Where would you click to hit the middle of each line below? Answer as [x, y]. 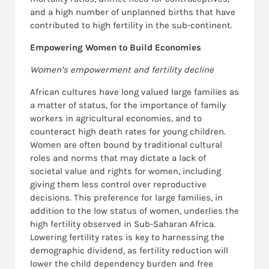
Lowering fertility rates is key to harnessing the [127, 237]
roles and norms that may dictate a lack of [118, 158]
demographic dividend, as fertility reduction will [129, 251]
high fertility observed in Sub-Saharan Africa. [123, 224]
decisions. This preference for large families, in [126, 198]
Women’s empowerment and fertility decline [122, 70]
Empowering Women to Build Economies [116, 48]
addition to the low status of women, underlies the [134, 211]
